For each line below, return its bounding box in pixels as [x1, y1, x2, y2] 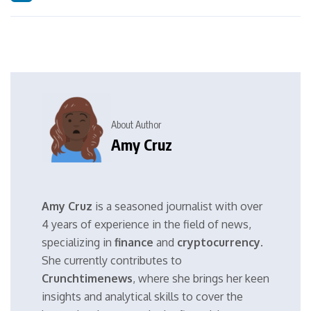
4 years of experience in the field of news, [42, 217, 251, 232]
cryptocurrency [177, 235, 260, 250]
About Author [111, 118, 161, 131]
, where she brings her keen [133, 271, 269, 286]
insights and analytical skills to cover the [42, 289, 243, 304]
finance [115, 235, 153, 250]
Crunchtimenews [42, 271, 133, 286]
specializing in [42, 235, 115, 250]
